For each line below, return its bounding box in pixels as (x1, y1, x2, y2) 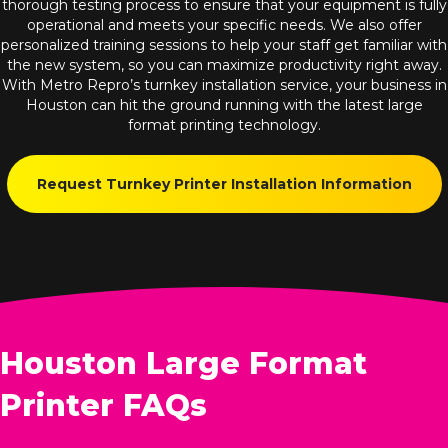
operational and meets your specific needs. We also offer (26, 15, 422, 34)
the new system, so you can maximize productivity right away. (6, 55, 442, 74)
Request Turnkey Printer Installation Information (36, 174, 412, 193)
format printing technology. (127, 115, 321, 134)
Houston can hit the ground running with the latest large (25, 95, 423, 114)
